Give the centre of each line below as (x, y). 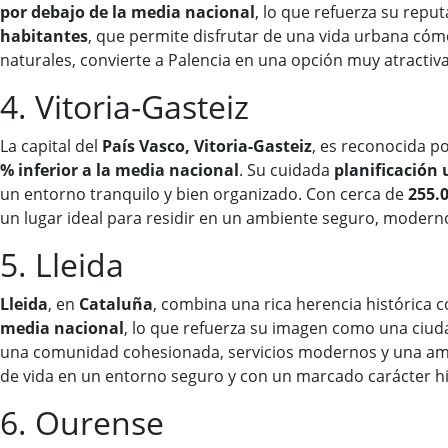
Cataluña (116, 304)
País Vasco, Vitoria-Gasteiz (207, 146)
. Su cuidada (286, 170)
